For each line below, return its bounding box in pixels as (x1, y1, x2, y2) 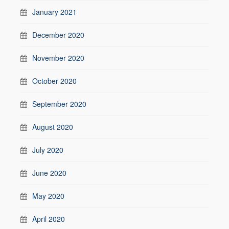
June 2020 (32, 167, 66, 178)
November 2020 (32, 52, 84, 63)
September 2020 (32, 98, 86, 109)
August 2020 (32, 121, 73, 132)
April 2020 (32, 213, 65, 224)
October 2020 (32, 75, 77, 86)
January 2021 (32, 6, 77, 17)
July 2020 (32, 144, 63, 155)
